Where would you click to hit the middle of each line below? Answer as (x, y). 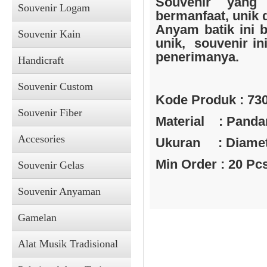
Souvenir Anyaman (59, 191)
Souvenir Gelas (51, 165)
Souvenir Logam (54, 8)
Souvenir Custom (55, 86)
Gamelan (37, 218)
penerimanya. (197, 57)
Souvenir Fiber (50, 113)
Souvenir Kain (49, 34)
